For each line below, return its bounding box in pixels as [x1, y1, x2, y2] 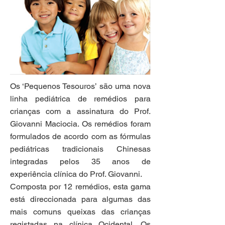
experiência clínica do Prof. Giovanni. [10, 169, 142, 179]
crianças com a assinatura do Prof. [10, 106, 151, 116]
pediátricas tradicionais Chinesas [10, 144, 151, 154]
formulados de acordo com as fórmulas [10, 132, 151, 141]
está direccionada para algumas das [10, 194, 151, 204]
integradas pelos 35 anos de [10, 157, 151, 166]
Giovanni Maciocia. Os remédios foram [10, 119, 151, 129]
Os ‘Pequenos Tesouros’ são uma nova [10, 81, 151, 91]
